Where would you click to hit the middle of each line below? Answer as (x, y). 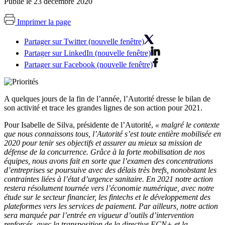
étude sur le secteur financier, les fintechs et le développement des (107, 197)
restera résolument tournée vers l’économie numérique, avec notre (109, 188)
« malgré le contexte (187, 125)
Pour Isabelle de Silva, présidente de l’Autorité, (80, 125)
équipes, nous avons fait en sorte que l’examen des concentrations (108, 161)
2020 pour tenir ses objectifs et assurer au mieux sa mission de (103, 143)
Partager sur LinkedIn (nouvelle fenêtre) (87, 53)
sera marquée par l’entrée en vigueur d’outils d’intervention (99, 215)
